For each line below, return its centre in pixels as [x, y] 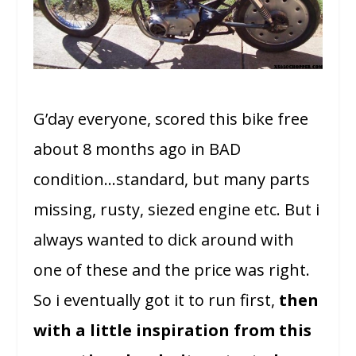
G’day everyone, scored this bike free [171, 119]
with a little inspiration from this [173, 331]
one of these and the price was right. [172, 270]
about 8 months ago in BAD [137, 149]
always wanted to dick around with [164, 240]
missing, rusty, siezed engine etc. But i [177, 210]
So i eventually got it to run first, [157, 300]
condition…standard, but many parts [172, 180]
